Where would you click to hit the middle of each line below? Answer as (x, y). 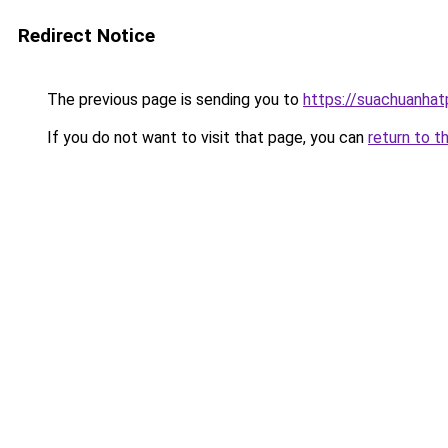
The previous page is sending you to (173, 99)
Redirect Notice (86, 35)
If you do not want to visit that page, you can (205, 137)
